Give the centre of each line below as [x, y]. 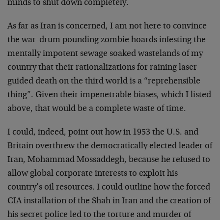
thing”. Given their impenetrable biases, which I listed [109, 95]
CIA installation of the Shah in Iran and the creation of [109, 201]
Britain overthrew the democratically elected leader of [110, 146]
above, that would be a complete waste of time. [97, 109]
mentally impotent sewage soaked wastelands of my [105, 54]
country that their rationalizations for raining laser [102, 68]
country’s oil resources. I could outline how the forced [109, 188]
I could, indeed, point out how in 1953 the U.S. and [103, 133]
